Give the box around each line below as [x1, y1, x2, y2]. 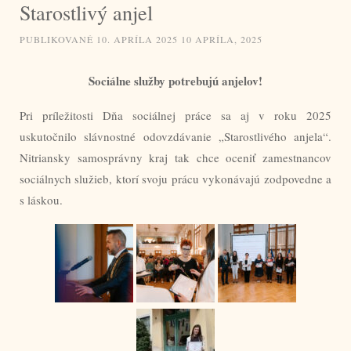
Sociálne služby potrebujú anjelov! [89, 71, 262, 89]
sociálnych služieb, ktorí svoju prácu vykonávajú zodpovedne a [20, 170, 331, 186]
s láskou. [20, 191, 63, 208]
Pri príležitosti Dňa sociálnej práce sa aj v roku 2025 [20, 107, 331, 123]
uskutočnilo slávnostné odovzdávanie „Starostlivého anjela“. [20, 128, 331, 144]
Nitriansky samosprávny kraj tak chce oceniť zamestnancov [20, 149, 331, 165]
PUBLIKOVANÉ [20, 32, 96, 45]
